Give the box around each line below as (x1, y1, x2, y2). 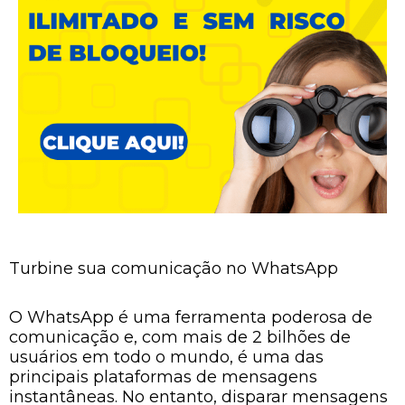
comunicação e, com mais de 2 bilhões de (9, 326, 351, 347)
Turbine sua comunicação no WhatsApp (9, 259, 338, 278)
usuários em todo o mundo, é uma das (9, 346, 324, 367)
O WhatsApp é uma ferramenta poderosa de (9, 306, 372, 327)
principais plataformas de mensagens (9, 366, 317, 387)
